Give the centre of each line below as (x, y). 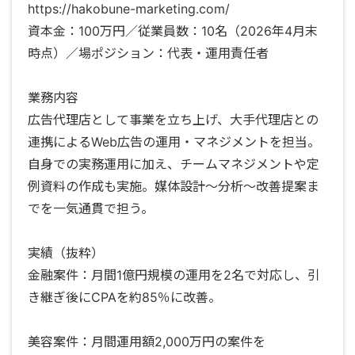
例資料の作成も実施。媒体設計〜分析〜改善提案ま (174, 187)
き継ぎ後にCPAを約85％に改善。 (124, 298)
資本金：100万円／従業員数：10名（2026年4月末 (173, 31)
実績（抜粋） (66, 253)
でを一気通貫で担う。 (91, 209)
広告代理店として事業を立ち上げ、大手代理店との (173, 120)
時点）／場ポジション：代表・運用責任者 (148, 53)
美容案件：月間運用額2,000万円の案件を (147, 342)
